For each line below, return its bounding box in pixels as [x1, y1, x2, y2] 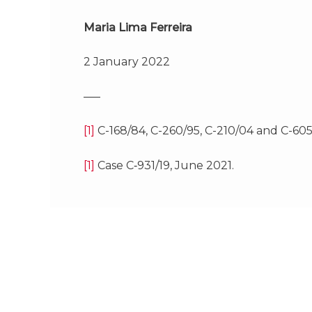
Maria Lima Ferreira [84, 20, 192, 34]
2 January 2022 [84, 55, 170, 69]
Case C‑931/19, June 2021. [95, 158, 234, 172]
